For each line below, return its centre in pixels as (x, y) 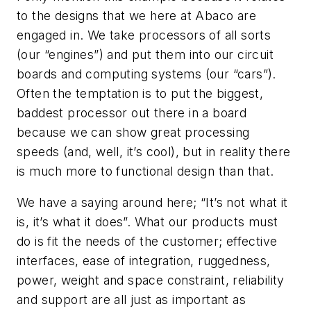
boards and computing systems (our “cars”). (146, 74)
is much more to (67, 171)
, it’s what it (60, 222)
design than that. (224, 171)
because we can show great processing (133, 132)
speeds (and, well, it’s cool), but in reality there (154, 151)
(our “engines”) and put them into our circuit (145, 54)
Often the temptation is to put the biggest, (140, 93)
